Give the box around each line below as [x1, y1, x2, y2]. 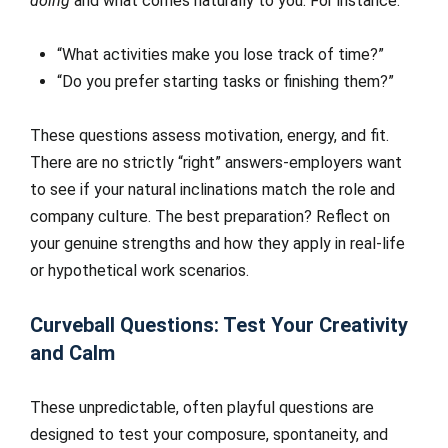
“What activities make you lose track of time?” [57, 45, 384, 64]
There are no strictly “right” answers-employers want [30, 153, 402, 172]
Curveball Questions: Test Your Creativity [30, 313, 408, 337]
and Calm [30, 341, 115, 365]
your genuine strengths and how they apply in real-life [30, 234, 405, 253]
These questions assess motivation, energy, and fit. [30, 126, 389, 145]
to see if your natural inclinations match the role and [30, 180, 395, 199]
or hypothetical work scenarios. [30, 261, 249, 280]
